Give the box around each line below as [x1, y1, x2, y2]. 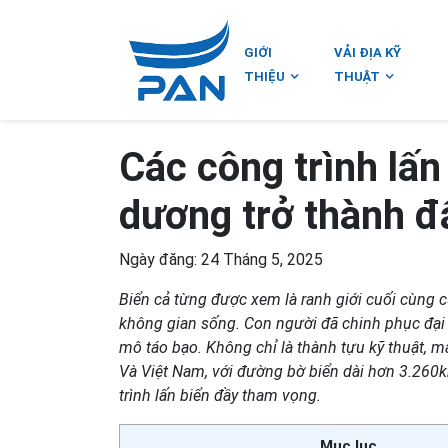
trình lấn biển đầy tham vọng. [119, 386, 321, 405]
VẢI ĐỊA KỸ [334, 45, 402, 60]
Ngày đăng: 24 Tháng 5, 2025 [119, 250, 323, 269]
